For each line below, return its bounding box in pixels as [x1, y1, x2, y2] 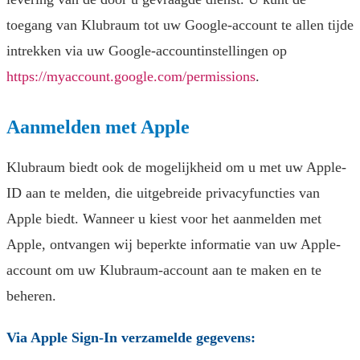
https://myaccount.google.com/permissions [6, 68, 256, 85]
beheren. [6, 288, 56, 305]
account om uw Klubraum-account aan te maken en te [6, 262, 321, 279]
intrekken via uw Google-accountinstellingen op [6, 43, 287, 59]
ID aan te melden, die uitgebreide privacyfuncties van [6, 185, 320, 202]
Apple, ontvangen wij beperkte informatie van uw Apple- [6, 236, 341, 253]
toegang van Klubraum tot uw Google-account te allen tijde [6, 17, 354, 34]
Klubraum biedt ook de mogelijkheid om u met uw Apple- [6, 159, 346, 176]
